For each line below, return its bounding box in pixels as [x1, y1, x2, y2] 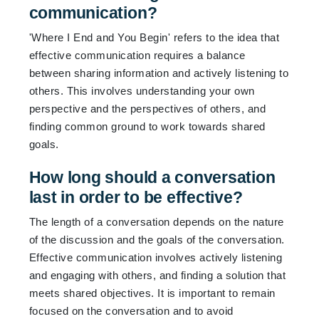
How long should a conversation [28, 167, 276, 187]
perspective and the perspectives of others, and [28, 102, 266, 115]
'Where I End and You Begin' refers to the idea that [28, 31, 280, 43]
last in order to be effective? [28, 187, 243, 206]
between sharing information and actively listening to [28, 66, 289, 79]
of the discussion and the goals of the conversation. [28, 233, 285, 246]
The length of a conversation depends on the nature [28, 215, 284, 228]
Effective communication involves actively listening [28, 251, 283, 263]
